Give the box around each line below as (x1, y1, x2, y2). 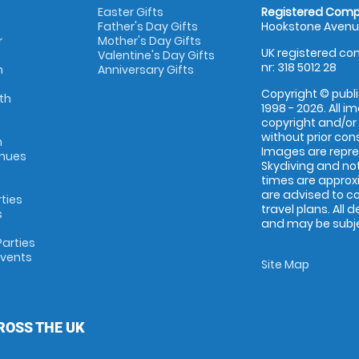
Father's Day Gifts (97, 18, 198, 34)
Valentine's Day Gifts (97, 47, 215, 63)
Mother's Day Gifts (97, 33, 201, 49)
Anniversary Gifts (97, 62, 194, 78)
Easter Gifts (97, 4, 163, 20)
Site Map (261, 256, 310, 272)
